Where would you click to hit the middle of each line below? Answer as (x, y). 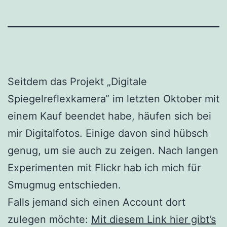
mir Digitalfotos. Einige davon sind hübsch (108, 133)
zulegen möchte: (49, 219)
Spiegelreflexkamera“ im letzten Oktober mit (113, 99)
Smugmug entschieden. (64, 185)
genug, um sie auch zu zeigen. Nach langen (113, 150)
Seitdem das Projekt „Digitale (77, 81)
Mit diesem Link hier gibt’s (154, 219)
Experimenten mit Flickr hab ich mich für (104, 167)
